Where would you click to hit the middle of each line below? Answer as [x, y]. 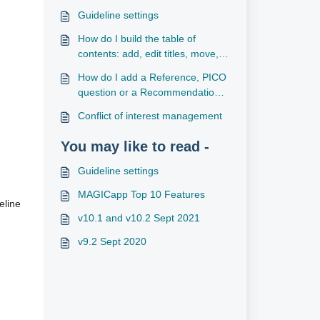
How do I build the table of [136, 39]
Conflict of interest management [150, 116]
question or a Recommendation [149, 92]
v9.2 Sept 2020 [112, 241]
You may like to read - [135, 146]
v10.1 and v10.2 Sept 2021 [139, 218]
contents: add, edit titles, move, [148, 54]
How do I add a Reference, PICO [152, 77]
